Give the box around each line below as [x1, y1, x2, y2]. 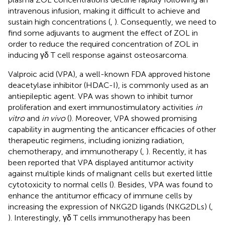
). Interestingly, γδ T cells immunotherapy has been [8, 212, 190, 222]
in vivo [42, 113, 65, 123]
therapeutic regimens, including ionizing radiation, [8, 135, 184, 145]
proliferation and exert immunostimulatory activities [8, 102, 195, 112]
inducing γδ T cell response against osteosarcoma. [8, 50, 188, 60]
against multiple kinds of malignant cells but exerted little [8, 168, 212, 178]
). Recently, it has [146, 146, 207, 156]
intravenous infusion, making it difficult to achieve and [8, 6, 200, 16]
